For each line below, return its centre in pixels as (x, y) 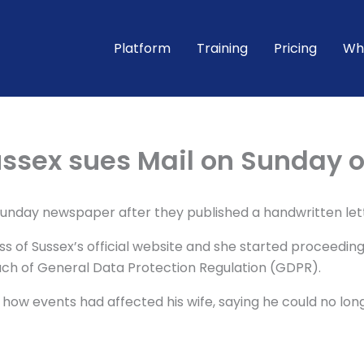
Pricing (295, 48)
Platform (142, 48)
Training (222, 48)
